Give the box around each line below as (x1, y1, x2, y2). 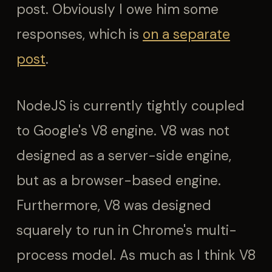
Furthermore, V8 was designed (16, 197, 211, 214)
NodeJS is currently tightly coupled (16, 97, 245, 115)
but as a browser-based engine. (16, 172, 221, 189)
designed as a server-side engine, (16, 147, 231, 165)
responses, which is (16, 25, 143, 43)
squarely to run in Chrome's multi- (16, 222, 237, 239)
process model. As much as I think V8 (16, 246, 256, 264)
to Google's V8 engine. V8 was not (16, 122, 229, 140)
